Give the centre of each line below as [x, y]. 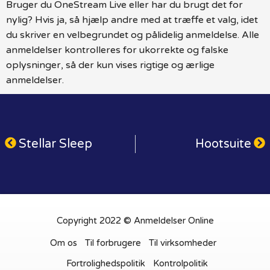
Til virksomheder [182, 243]
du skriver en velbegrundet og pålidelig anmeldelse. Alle [133, 35]
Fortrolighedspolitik [105, 263]
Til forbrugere [113, 243]
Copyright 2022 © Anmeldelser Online [135, 220]
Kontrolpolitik [180, 263]
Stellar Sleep [55, 144]
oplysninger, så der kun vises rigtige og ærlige [110, 65]
